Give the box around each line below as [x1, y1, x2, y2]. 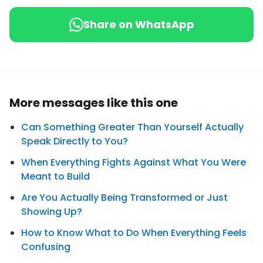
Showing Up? [21, 205, 82, 218]
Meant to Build [21, 170, 90, 183]
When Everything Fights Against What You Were [21, 156, 246, 169]
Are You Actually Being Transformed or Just [21, 191, 228, 204]
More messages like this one [9, 95, 178, 111]
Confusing [21, 240, 70, 254]
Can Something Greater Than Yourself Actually [21, 120, 244, 134]
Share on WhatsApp [83, 17, 194, 32]
